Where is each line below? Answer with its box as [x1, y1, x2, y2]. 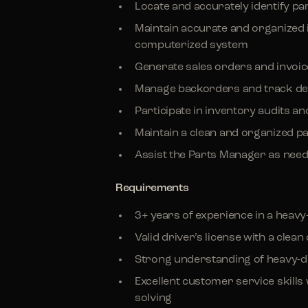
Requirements [115, 183, 189, 194]
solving [135, 293, 172, 304]
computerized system [135, 40, 248, 51]
